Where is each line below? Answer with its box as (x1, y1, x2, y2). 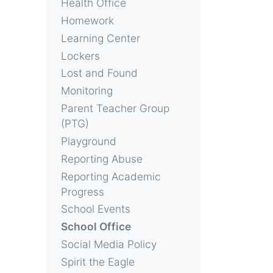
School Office (61, 220, 131, 233)
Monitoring (61, 84, 113, 97)
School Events (61, 202, 130, 216)
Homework (61, 13, 114, 27)
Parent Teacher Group (61, 102, 169, 115)
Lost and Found (61, 66, 138, 80)
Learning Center (61, 31, 140, 44)
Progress (61, 185, 104, 198)
